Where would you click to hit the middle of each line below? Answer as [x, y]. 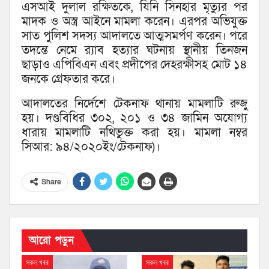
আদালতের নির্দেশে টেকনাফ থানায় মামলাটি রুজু [134, 104]
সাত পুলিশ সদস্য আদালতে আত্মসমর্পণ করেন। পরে [134, 36]
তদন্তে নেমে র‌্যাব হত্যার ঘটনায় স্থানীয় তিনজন [134, 51]
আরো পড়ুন [51, 241]
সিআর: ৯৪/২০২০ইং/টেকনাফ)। [91, 147]
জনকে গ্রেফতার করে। [68, 80]
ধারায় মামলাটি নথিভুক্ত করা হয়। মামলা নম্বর [134, 133]
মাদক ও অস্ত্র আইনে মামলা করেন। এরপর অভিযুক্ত [134, 22]
